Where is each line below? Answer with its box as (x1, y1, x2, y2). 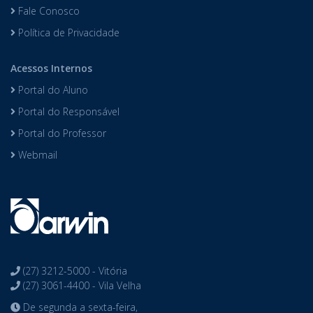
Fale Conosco (15, 4, 80, 18)
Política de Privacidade (15, 26, 119, 40)
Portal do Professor (15, 126, 106, 140)
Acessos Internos (10, 61, 92, 75)
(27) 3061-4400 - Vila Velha (20, 279, 141, 293)
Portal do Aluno (15, 83, 88, 97)
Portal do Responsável (15, 105, 119, 119)
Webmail (15, 148, 57, 162)
